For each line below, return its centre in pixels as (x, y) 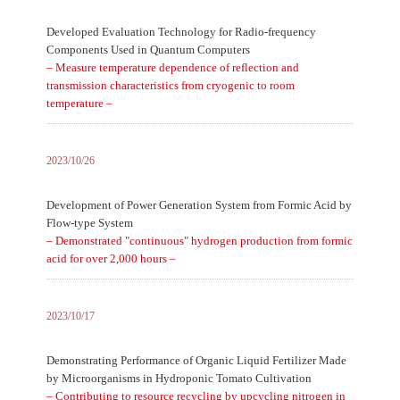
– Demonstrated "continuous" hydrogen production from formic (199, 241)
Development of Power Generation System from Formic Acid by (199, 205)
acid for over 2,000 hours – (111, 258)
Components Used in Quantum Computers (148, 50)
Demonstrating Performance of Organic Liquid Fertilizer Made (196, 360)
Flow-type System (89, 223)
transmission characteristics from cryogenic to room (170, 85)
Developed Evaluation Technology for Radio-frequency (181, 32)
